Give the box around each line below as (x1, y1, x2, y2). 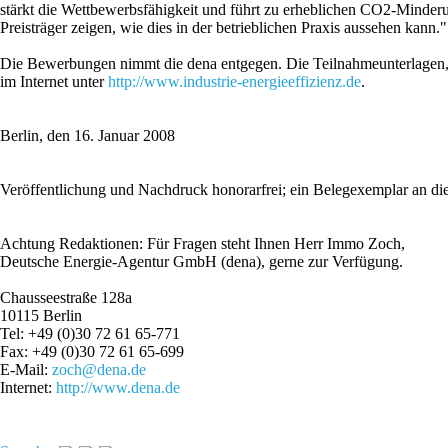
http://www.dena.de (56, 379, 180, 397)
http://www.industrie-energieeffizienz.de (108, 73, 361, 91)
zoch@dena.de (52, 361, 146, 379)
